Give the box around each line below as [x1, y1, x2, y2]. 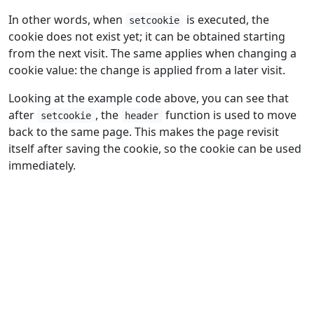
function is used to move [162, 107, 296, 123]
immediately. [8, 157, 76, 173]
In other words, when [8, 11, 125, 27]
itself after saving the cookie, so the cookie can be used [8, 140, 301, 156]
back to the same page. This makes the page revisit [8, 123, 279, 139]
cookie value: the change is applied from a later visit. [8, 62, 285, 78]
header [125, 109, 159, 121]
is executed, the [183, 11, 269, 27]
